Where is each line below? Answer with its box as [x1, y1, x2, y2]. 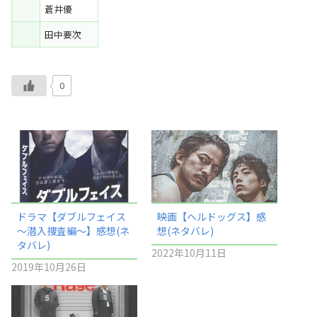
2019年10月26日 [11, 259, 86, 274]
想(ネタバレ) [157, 224, 214, 238]
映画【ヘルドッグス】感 [157, 209, 267, 224]
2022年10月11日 [151, 245, 226, 260]
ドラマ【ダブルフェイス [17, 209, 127, 224]
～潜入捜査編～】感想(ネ [17, 224, 130, 238]
